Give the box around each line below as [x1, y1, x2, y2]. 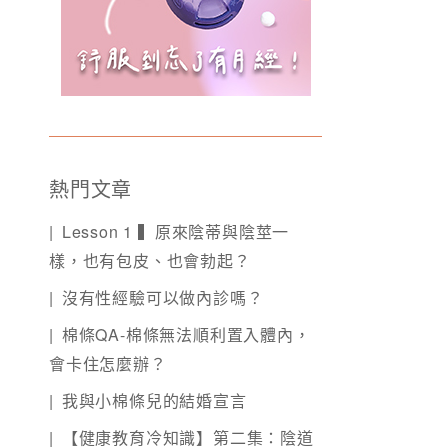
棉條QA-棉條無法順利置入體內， [61, 323, 311, 347]
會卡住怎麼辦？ [49, 352, 167, 376]
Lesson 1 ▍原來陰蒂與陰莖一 [61, 220, 290, 244]
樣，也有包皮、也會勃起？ [49, 249, 251, 273]
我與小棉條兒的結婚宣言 [61, 389, 247, 413]
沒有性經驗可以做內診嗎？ [61, 286, 264, 310]
